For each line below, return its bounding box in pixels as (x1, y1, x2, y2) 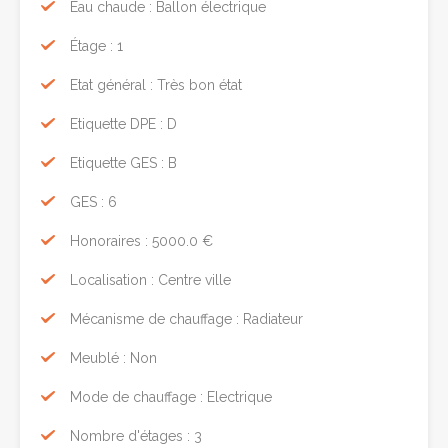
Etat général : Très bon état (70, 76, 242, 93)
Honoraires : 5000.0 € (70, 232, 213, 249)
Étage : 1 (70, 37, 123, 54)
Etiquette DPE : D (70, 115, 177, 132)
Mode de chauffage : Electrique (70, 388, 272, 405)
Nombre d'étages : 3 (70, 427, 202, 444)
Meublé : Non (70, 349, 157, 366)
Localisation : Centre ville (70, 271, 231, 288)
